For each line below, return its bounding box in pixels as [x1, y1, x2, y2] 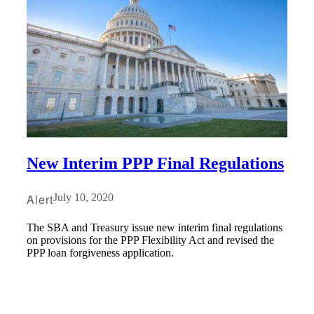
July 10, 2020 [53, 191, 114, 203]
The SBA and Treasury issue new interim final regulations [27, 221, 282, 233]
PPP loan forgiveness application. [27, 246, 174, 259]
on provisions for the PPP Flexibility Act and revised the [27, 233, 274, 246]
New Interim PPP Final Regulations [27, 153, 284, 172]
